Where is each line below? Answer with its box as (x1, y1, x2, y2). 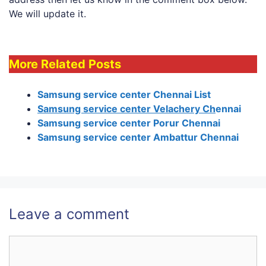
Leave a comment (9, 205, 129, 223)
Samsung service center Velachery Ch (37, 103, 216, 115)
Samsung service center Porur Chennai (37, 117, 220, 129)
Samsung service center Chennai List (37, 88, 211, 101)
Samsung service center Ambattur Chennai (37, 131, 239, 144)
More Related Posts (9, 57, 121, 72)
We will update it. (9, 7, 86, 20)
